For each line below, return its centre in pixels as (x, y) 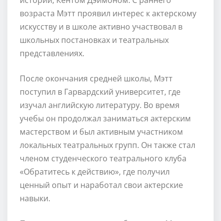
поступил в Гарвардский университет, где (100, 92)
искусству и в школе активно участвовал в (101, 26)
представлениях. (52, 53)
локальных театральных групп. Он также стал (108, 145)
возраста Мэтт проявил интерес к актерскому (108, 13)
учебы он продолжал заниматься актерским (105, 118)
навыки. (35, 198)
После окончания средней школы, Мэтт (96, 78)
